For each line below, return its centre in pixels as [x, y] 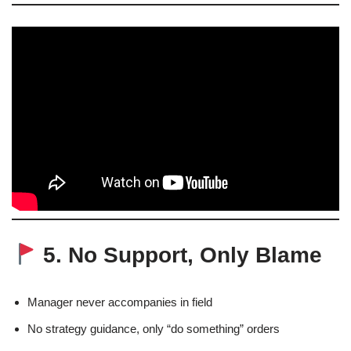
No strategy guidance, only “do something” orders [154, 329]
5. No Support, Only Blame [179, 255]
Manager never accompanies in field [120, 302]
